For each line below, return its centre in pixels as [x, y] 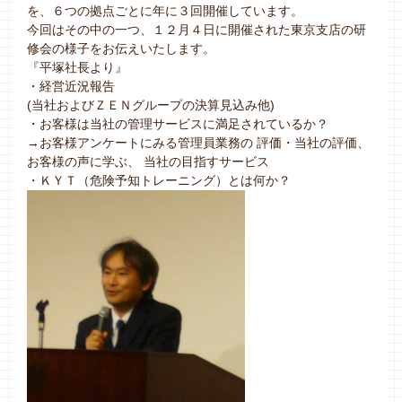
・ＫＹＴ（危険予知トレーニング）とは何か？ [159, 181]
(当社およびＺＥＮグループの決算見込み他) [151, 105]
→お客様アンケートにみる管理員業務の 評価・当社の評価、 [198, 143]
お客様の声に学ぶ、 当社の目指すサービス [148, 162]
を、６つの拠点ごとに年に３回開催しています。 [165, 11]
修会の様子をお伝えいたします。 [121, 49]
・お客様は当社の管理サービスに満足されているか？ [178, 124]
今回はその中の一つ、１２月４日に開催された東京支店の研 [197, 30]
